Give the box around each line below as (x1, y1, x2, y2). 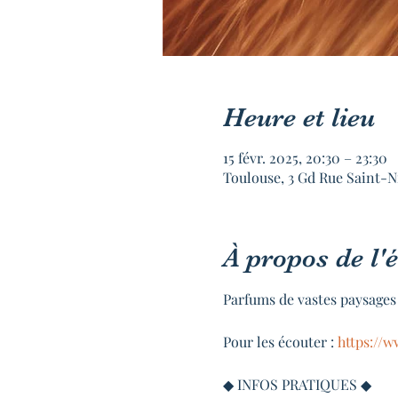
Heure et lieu (222, 102, 375, 132)
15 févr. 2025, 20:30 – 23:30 (222, 148, 387, 167)
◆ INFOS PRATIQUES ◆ (222, 375, 371, 394)
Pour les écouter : (222, 332, 338, 351)
